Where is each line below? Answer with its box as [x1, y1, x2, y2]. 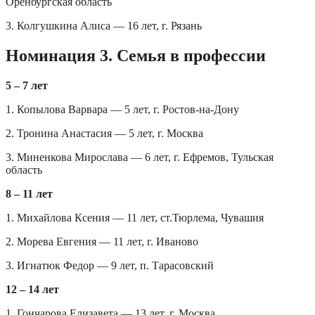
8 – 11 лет [6, 188, 53, 200]
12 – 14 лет [6, 283, 59, 296]
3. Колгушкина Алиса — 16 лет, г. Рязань [6, 20, 202, 32]
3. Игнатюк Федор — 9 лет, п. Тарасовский [6, 259, 214, 272]
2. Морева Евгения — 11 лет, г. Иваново [6, 236, 198, 248]
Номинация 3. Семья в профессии [6, 46, 266, 65]
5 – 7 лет [6, 79, 48, 92]
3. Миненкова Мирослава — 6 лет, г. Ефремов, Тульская [6, 151, 274, 164]
